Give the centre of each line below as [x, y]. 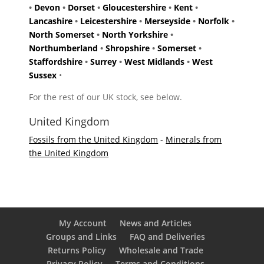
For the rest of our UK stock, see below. [106, 97]
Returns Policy [77, 250]
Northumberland [64, 48]
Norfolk [214, 21]
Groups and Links [81, 236]
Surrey [104, 61]
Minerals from [194, 139]
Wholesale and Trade [161, 250]
